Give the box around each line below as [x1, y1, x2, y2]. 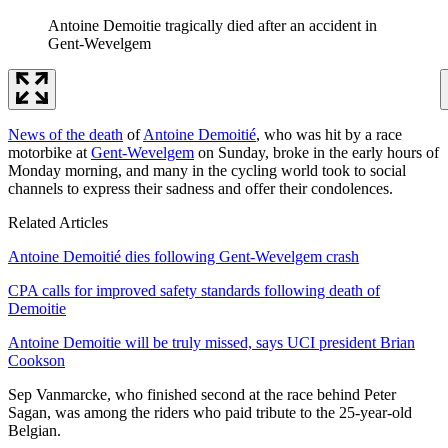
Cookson [8, 351, 65, 369]
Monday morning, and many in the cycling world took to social [8, 161, 406, 179]
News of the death [8, 125, 123, 143]
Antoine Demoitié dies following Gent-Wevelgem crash [8, 247, 359, 265]
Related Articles [8, 213, 108, 231]
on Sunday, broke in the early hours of [194, 143, 439, 161]
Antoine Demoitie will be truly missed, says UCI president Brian [8, 333, 415, 351]
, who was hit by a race [256, 125, 402, 143]
